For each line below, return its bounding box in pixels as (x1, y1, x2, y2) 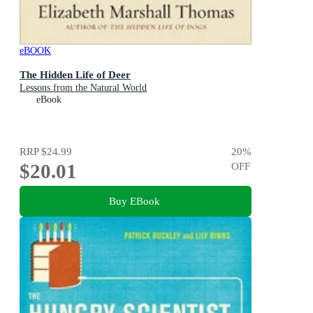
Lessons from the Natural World (20, 82, 147, 93)
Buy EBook (108, 194, 160, 207)
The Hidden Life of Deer (20, 68, 131, 80)
